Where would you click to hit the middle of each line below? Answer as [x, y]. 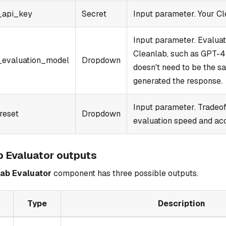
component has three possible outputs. [125, 173]
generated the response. [178, 81]
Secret [94, 14]
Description [181, 203]
